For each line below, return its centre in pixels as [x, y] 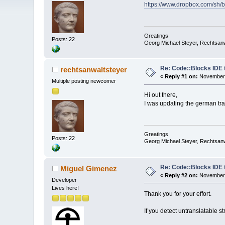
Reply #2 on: [182, 175]
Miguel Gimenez [88, 168]
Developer [65, 180]
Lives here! [66, 188]
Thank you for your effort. [178, 194]
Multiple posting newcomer [84, 81]
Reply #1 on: [182, 77]
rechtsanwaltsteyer [93, 70]
